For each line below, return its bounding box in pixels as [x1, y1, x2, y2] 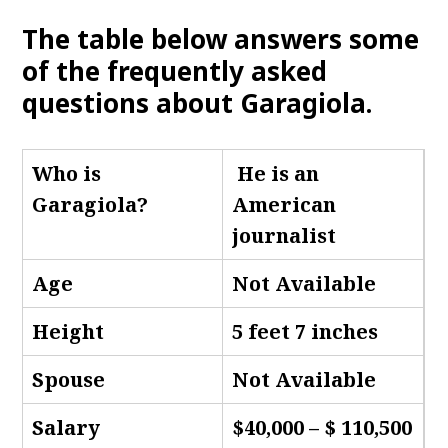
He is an [232, 160, 320, 188]
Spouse [32, 366, 106, 394]
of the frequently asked [22, 53, 328, 90]
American [232, 191, 337, 219]
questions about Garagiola [22, 85, 367, 122]
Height [32, 318, 105, 346]
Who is [32, 160, 102, 188]
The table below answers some [22, 21, 420, 58]
